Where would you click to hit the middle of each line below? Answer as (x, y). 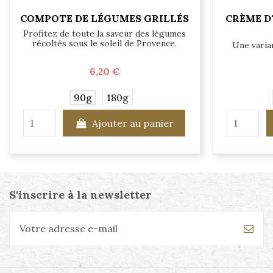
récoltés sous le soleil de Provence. (105, 43)
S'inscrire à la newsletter (80, 195)
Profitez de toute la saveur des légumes (105, 33)
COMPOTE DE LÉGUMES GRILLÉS (105, 19)
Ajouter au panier (133, 123)
